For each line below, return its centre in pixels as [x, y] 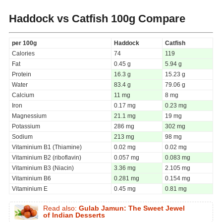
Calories [23, 53]
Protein [22, 74]
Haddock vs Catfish [58, 18]
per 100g [24, 43]
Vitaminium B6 [31, 178]
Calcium [23, 95]
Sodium [22, 137]
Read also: [61, 208]
